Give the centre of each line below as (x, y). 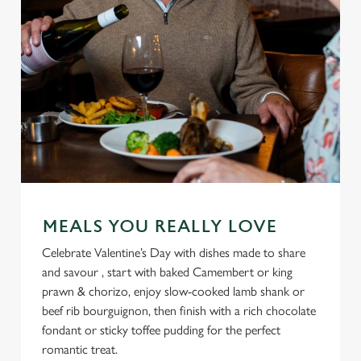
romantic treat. (80, 349)
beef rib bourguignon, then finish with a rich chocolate (179, 311)
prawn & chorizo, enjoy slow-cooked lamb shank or (173, 291)
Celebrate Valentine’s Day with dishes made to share (174, 253)
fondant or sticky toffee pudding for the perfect (161, 330)
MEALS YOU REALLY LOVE (160, 227)
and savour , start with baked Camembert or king (167, 272)
